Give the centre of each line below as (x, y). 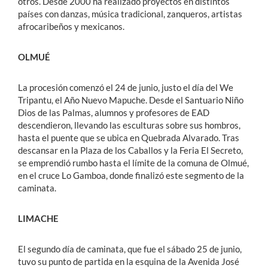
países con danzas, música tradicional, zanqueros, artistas (130, 14)
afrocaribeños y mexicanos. (71, 27)
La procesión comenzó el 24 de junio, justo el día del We (126, 88)
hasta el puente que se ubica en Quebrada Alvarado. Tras (129, 138)
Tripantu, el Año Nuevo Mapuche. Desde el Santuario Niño (131, 100)
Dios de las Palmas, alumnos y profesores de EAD (114, 113)
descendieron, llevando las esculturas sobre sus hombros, (129, 125)
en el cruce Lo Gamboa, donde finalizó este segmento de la (131, 176)
